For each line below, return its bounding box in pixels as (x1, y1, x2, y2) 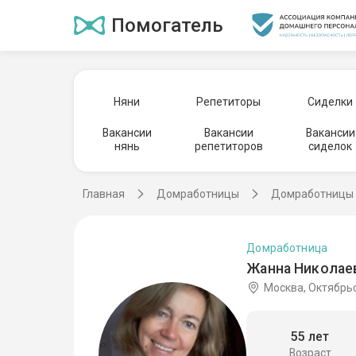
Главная (83, 188, 125, 200)
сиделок (308, 140, 353, 153)
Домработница (246, 241, 328, 254)
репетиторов (194, 140, 263, 153)
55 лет (290, 328, 330, 344)
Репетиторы (196, 95, 261, 108)
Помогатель (110, 14, 223, 37)
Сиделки (308, 95, 354, 108)
